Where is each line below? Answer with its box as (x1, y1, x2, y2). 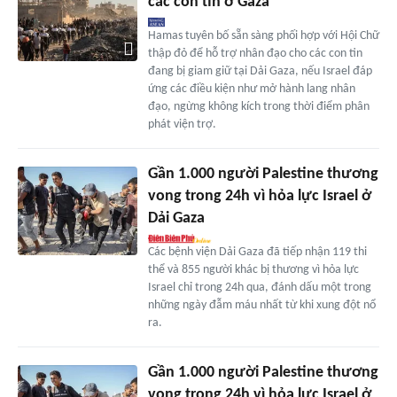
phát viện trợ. (147, 117, 216, 131)
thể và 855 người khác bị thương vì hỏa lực (147, 262, 359, 276)
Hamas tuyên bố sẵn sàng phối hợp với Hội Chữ (147, 28, 379, 43)
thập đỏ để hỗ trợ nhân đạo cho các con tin (147, 46, 362, 60)
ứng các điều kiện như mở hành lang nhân (147, 82, 355, 96)
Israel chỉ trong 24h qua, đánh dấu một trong (147, 280, 371, 294)
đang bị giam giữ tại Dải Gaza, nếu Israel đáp (147, 64, 372, 78)
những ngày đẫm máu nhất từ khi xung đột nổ (147, 298, 376, 312)
